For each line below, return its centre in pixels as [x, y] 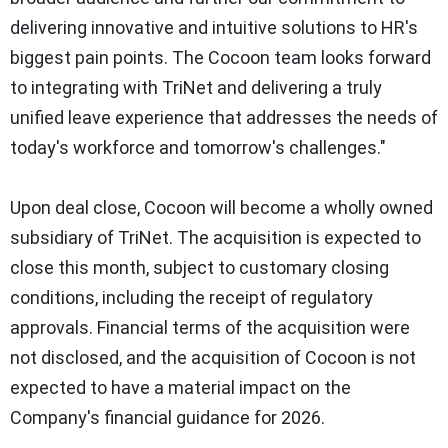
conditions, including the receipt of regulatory [191, 298]
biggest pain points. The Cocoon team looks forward [220, 58]
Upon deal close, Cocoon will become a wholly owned [221, 208]
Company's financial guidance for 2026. [167, 418]
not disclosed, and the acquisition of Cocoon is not [213, 358]
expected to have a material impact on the [180, 388]
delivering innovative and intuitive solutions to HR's [214, 28]
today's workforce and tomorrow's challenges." [198, 148]
